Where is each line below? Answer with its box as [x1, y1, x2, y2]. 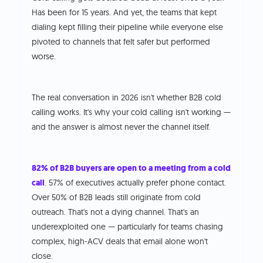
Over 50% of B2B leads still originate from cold [32, 191, 201, 203]
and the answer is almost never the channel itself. [32, 121, 211, 132]
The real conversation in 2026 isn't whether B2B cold [32, 92, 222, 103]
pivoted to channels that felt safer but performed [32, 36, 211, 47]
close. [32, 250, 53, 261]
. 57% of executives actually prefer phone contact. [45, 177, 227, 188]
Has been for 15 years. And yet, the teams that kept [32, 6, 217, 18]
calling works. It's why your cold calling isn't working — [32, 106, 231, 117]
